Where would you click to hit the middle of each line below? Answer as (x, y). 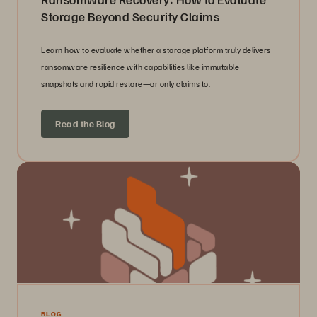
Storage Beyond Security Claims (130, 17)
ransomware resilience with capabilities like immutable (140, 67)
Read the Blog (85, 124)
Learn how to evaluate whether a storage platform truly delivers (156, 50)
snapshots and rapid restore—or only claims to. (126, 84)
